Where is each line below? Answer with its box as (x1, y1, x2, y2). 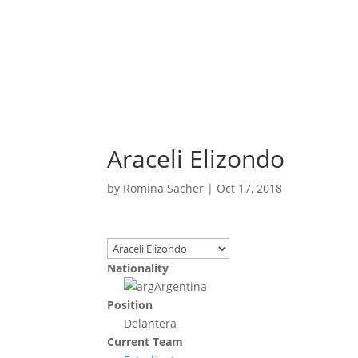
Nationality (107, 261, 169, 276)
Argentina (154, 279, 208, 295)
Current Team (107, 334, 184, 350)
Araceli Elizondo (107, 142, 285, 176)
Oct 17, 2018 (217, 181, 283, 197)
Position (107, 297, 153, 313)
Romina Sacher (123, 181, 205, 197)
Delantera (124, 316, 177, 332)
